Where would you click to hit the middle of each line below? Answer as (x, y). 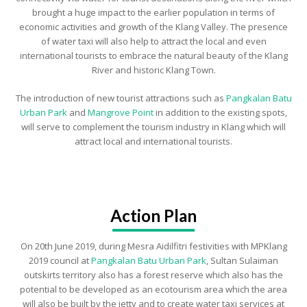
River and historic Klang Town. (153, 70)
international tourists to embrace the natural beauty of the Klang (153, 56)
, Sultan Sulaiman (242, 260)
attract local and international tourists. (153, 141)
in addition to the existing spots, (220, 112)
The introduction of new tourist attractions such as (121, 98)
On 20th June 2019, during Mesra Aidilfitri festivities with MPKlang (153, 246)
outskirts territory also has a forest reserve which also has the (153, 275)
